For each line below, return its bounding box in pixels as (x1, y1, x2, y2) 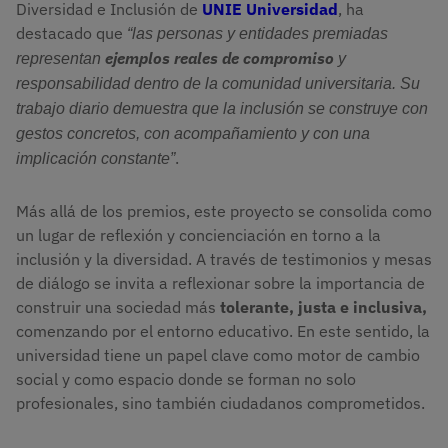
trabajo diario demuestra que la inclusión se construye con (16, 100, 428, 118)
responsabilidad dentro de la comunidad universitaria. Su (16, 75, 420, 93)
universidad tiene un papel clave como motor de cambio (16, 345, 420, 366)
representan (16, 50, 105, 68)
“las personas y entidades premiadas (127, 25, 388, 43)
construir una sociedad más (16, 297, 216, 318)
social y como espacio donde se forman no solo (16, 369, 356, 390)
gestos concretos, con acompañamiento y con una (16, 125, 370, 143)
